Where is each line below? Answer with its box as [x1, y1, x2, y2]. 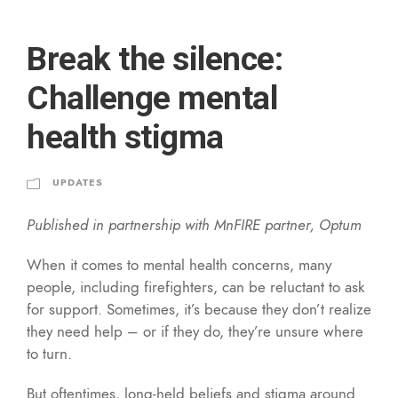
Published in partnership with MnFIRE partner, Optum [27, 213, 362, 235]
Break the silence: [27, 39, 283, 78]
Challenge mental [27, 78, 277, 117]
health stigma [27, 117, 224, 156]
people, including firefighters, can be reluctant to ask [27, 275, 364, 298]
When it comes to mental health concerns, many [27, 253, 331, 275]
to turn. [27, 342, 72, 364]
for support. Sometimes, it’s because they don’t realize [27, 298, 371, 320]
